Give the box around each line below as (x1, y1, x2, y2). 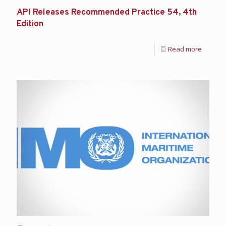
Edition (17, 19, 43, 30)
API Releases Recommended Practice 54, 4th (17, 7, 197, 19)
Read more (168, 44, 202, 54)
